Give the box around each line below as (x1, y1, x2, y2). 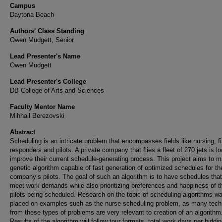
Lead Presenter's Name (10, 53, 80, 60)
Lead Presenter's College (10, 78, 86, 85)
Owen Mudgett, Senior (10, 36, 74, 44)
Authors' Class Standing (10, 27, 84, 35)
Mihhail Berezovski (10, 112, 64, 119)
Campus (10, 2, 35, 9)
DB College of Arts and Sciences (10, 87, 104, 94)
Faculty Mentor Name (10, 103, 75, 111)
